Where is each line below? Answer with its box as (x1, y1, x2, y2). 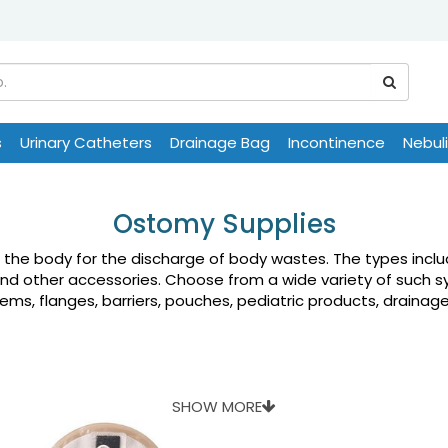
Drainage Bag (170, 132, 270, 153)
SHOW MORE (172, 396, 262, 417)
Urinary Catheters (20, 132, 152, 153)
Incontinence (288, 132, 385, 153)
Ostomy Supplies (112, 206, 336, 242)
